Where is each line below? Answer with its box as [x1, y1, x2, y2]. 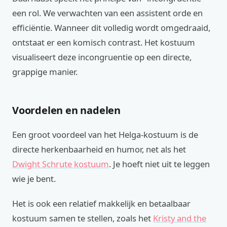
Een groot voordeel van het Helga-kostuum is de [12, 129, 198, 140]
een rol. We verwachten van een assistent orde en [12, 7, 203, 19]
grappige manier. [12, 66, 78, 78]
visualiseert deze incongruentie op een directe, [12, 51, 192, 63]
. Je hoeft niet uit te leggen [109, 158, 210, 170]
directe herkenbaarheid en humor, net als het [12, 143, 186, 155]
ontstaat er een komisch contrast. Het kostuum [12, 36, 195, 48]
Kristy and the [153, 212, 206, 224]
